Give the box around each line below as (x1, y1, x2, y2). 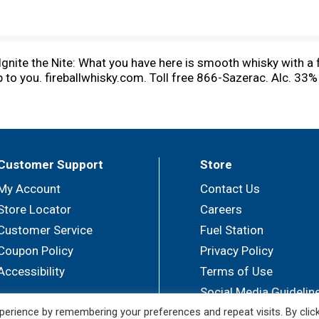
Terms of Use (200, 264, 273, 278)
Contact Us (200, 182, 260, 196)
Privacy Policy (200, 244, 273, 258)
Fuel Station (200, 223, 263, 237)
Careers (200, 202, 242, 216)
